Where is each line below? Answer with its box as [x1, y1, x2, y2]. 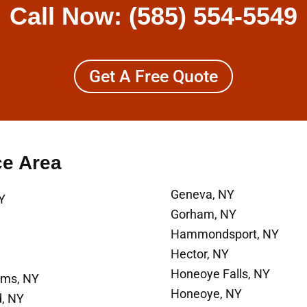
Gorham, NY [171, 206, 236, 221]
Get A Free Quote [89, 66, 218, 86]
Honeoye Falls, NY [171, 266, 270, 281]
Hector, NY [171, 246, 229, 261]
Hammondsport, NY [171, 226, 279, 241]
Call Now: [10, 2, 129, 31]
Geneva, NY [171, 186, 234, 201]
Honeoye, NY [171, 286, 242, 301]
